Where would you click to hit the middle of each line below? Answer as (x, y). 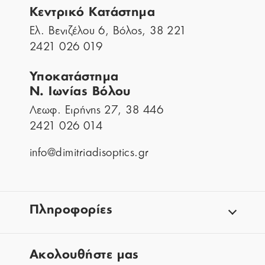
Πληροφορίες (71, 210)
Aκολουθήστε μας (84, 255)
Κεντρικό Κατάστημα (93, 13)
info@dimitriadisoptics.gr (89, 153)
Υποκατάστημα (74, 77)
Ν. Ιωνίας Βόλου (80, 92)
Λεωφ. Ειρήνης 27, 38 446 (97, 110)
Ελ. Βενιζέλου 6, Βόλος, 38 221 (108, 31)
